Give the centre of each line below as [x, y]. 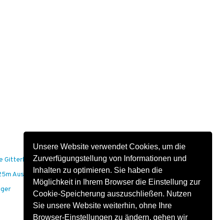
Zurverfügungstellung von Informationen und [110, 158]
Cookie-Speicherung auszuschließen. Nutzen [112, 193]
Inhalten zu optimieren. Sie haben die [98, 170]
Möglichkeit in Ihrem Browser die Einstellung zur [117, 182]
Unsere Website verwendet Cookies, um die [110, 146]
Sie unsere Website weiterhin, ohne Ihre [103, 205]
